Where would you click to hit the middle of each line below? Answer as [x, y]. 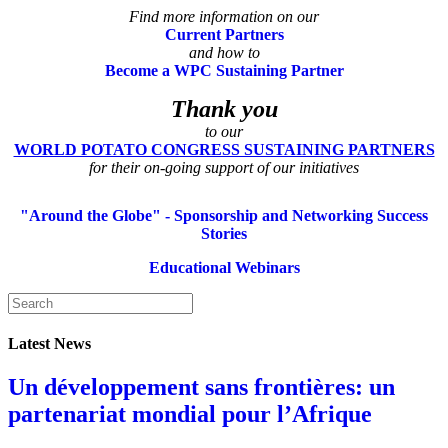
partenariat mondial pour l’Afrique [190, 414]
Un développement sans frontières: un [201, 387]
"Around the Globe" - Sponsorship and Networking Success [224, 215]
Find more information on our [224, 16]
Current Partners [224, 34]
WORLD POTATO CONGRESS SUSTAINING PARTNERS [224, 149]
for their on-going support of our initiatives [224, 167]
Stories [224, 233]
